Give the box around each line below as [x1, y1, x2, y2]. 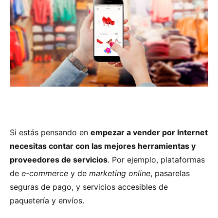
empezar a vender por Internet [91, 127, 208, 137]
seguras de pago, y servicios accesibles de [10, 182, 168, 192]
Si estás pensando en [10, 127, 91, 137]
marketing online [89, 168, 150, 178]
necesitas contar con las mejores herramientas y [10, 141, 196, 151]
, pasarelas [150, 168, 190, 178]
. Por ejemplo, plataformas [108, 154, 205, 164]
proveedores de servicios [10, 154, 108, 164]
